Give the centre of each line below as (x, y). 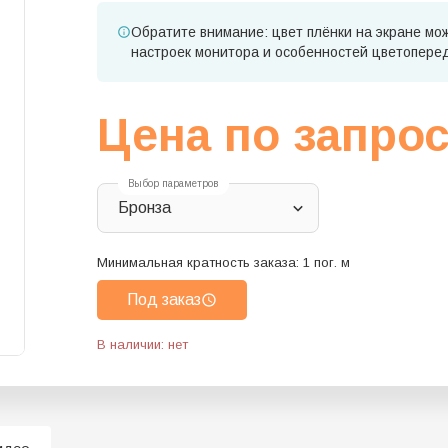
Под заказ (164, 300)
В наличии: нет (142, 345)
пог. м (332, 263)
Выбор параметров (173, 184)
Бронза (144, 208)
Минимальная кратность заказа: (200, 263)
